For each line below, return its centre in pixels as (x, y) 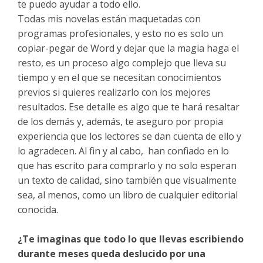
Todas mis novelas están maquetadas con (109, 19)
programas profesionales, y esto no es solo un (120, 33)
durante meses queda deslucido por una (112, 254)
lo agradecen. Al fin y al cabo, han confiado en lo (123, 151)
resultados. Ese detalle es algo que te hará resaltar (129, 107)
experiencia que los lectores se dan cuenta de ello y (129, 136)
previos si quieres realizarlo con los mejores (114, 92)
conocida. (38, 210)
